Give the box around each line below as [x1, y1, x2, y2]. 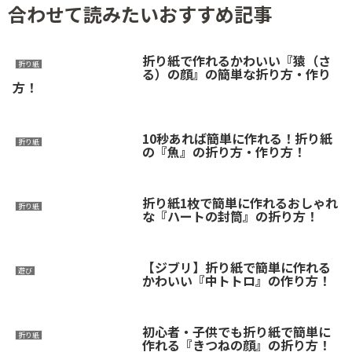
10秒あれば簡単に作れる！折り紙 [141, 129, 332, 148]
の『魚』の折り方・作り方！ [141, 142, 306, 162]
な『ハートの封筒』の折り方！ [141, 207, 318, 226]
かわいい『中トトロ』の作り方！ [141, 270, 331, 290]
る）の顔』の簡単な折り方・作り [141, 64, 331, 84]
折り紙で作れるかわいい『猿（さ [141, 51, 331, 71]
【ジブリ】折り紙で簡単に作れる [141, 257, 331, 277]
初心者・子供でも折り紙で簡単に [141, 321, 331, 341]
